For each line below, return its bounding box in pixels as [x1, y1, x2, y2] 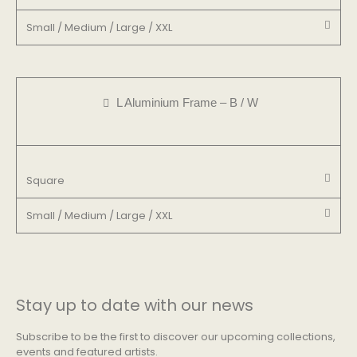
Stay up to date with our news [16, 293, 253, 316]
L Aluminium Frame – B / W [116, 95, 259, 109]
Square [26, 172, 65, 188]
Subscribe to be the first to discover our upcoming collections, [16, 328, 335, 344]
